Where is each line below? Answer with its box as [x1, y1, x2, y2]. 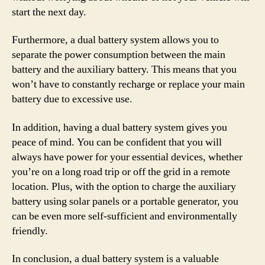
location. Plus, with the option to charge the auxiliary [12, 179, 236, 193]
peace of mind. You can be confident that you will [12, 135, 222, 149]
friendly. [12, 224, 48, 238]
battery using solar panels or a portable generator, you [12, 194, 238, 208]
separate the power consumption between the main [12, 48, 225, 62]
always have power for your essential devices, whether [12, 150, 243, 164]
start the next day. [12, 5, 86, 19]
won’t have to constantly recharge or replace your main [12, 77, 245, 91]
